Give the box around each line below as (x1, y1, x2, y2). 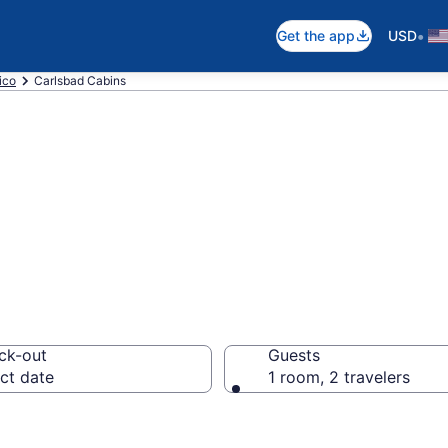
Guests (268, 345, 320, 365)
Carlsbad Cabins (34, 73, 126, 88)
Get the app (277, 27, 355, 44)
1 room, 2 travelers (268, 367, 410, 387)
